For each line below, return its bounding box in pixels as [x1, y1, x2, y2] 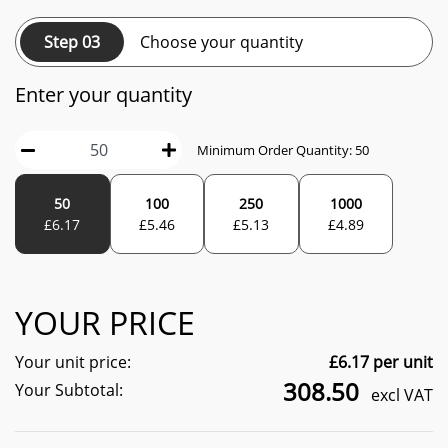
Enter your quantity [15, 81, 192, 108]
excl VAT [367, 384, 433, 406]
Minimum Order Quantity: [197, 140, 356, 159]
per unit [369, 351, 433, 373]
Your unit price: [15, 351, 131, 373]
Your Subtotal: [15, 379, 123, 401]
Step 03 [44, 31, 100, 53]
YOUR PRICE [15, 301, 195, 344]
